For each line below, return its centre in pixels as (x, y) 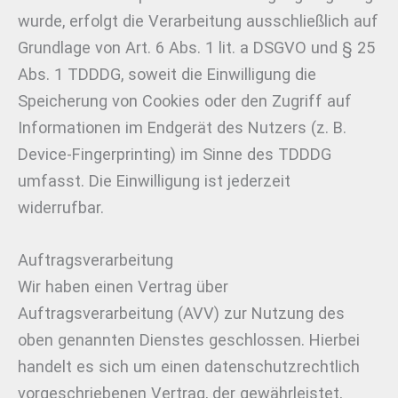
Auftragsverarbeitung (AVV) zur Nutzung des (181, 314)
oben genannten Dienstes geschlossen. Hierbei (189, 340)
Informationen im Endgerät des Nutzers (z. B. (182, 128)
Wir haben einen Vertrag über (123, 287)
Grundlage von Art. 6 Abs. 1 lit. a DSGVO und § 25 (196, 48)
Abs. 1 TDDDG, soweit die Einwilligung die (167, 75)
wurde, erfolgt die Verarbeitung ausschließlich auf (198, 21)
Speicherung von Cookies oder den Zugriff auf (185, 101)
